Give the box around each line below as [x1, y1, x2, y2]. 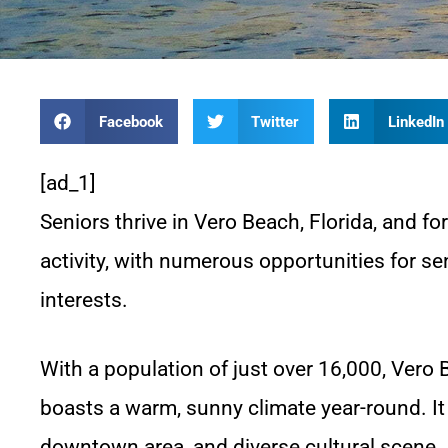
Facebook [98, 112, 163, 131]
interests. [40, 288, 128, 312]
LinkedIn [387, 112, 444, 131]
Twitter [251, 112, 299, 131]
